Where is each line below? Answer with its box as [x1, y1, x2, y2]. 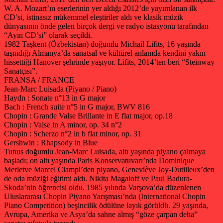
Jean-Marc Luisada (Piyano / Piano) [4, 84, 116, 93]
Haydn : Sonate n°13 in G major [4, 93, 106, 102]
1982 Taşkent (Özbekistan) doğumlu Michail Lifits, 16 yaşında [4, 39, 201, 48]
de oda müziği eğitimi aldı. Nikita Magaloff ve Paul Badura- [4, 174, 192, 183]
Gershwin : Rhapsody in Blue [4, 138, 98, 147]
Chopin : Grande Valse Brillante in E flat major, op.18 [4, 111, 173, 120]
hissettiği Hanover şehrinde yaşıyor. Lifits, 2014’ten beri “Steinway [4, 57, 215, 66]
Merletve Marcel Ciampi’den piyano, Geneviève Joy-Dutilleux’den [4, 165, 215, 174]
